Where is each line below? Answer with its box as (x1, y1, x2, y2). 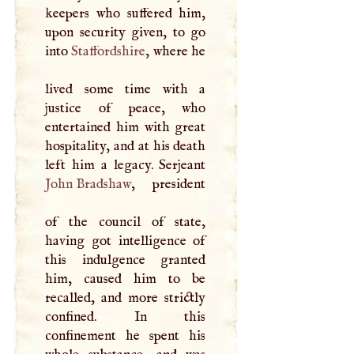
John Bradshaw (45, 175, 132, 193)
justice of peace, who (45, 99, 206, 117)
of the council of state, (45, 213, 206, 231)
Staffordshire (71, 42, 146, 60)
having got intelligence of (45, 232, 206, 250)
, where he (145, 42, 206, 60)
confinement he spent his (45, 326, 206, 345)
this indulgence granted (45, 250, 206, 269)
